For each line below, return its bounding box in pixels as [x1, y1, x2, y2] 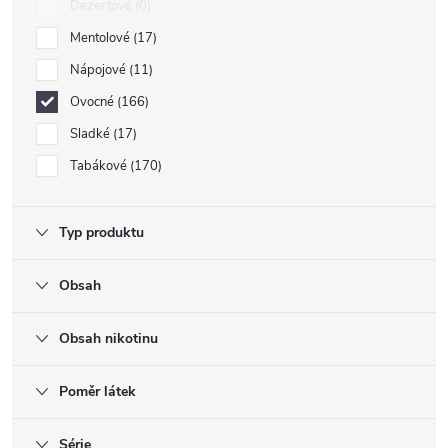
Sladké [70, 125, 113, 143]
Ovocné [70, 93, 117, 111]
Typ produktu [59, 223, 144, 242]
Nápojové [70, 61, 129, 79]
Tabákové [70, 157, 130, 175]
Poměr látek [59, 382, 136, 401]
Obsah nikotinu [59, 329, 158, 348]
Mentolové [70, 29, 133, 47]
